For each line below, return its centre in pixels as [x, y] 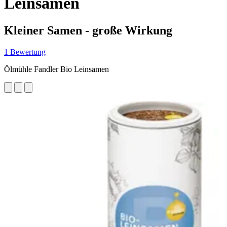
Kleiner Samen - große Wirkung [88, 30]
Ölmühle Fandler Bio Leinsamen [56, 69]
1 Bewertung [25, 52]
